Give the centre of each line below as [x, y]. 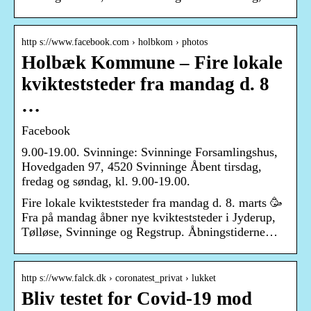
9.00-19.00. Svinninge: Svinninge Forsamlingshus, [150, 152]
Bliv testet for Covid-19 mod [137, 299]
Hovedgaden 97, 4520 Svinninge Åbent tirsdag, [142, 167]
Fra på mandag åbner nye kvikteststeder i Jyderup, [149, 218]
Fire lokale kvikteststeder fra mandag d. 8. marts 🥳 [152, 203]
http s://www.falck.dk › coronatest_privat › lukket [119, 278]
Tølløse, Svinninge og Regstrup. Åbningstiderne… [150, 232]
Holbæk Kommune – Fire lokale [152, 63]
